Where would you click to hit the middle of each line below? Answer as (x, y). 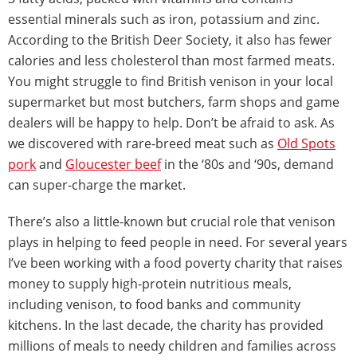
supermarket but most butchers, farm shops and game (174, 102)
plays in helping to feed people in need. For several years (178, 242)
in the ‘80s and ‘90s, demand (247, 164)
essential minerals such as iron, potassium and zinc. (164, 19)
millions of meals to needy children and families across (172, 345)
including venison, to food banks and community (154, 304)
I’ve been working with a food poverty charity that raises (175, 263)
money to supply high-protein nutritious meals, (150, 283)
